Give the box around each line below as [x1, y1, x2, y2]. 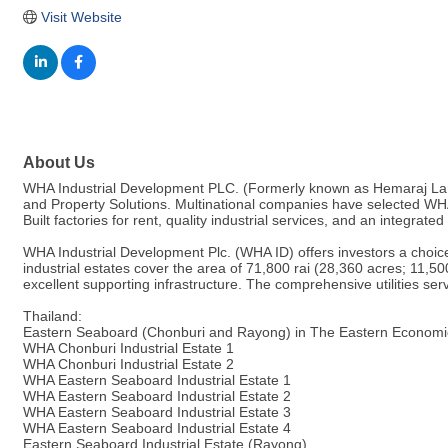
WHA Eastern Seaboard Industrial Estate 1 [23, 372, 291, 389]
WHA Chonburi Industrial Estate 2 [23, 356, 234, 373]
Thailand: [23, 308, 82, 325]
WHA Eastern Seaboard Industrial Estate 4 [23, 420, 291, 437]
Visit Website [40, 8, 122, 25]
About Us [23, 153, 95, 172]
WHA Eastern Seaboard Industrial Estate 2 [23, 388, 291, 405]
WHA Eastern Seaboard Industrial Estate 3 [23, 404, 291, 421]
